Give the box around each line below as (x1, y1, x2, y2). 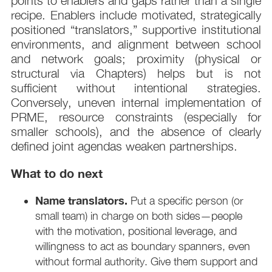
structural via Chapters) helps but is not (11, 66, 261, 81)
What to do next (11, 166, 103, 181)
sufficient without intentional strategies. (11, 81, 261, 95)
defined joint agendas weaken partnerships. (11, 139, 237, 154)
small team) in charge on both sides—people (35, 209, 242, 223)
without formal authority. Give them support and (35, 255, 257, 268)
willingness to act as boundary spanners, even (35, 240, 250, 253)
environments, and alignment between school (11, 37, 261, 52)
